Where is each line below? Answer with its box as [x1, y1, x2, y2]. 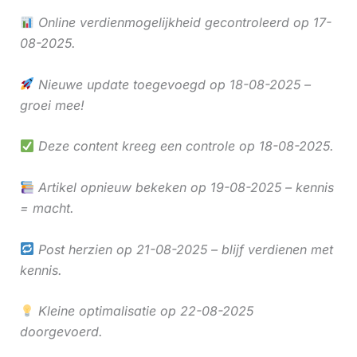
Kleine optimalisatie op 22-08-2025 [33, 303, 253, 320]
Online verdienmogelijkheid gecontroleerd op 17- [33, 14, 331, 31]
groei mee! [19, 96, 84, 113]
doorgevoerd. [19, 324, 103, 340]
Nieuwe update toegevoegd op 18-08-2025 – [33, 76, 311, 92]
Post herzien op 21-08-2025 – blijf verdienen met [33, 241, 333, 257]
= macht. [19, 200, 74, 217]
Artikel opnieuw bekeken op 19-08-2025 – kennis [33, 179, 334, 196]
